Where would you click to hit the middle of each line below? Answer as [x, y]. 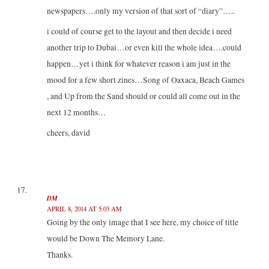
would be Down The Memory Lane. [105, 239]
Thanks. [59, 255]
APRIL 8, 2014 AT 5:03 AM [84, 209]
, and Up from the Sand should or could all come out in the [143, 96]
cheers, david [68, 133]
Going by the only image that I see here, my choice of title [142, 222]
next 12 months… [76, 113]
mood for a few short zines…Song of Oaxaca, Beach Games [145, 80]
